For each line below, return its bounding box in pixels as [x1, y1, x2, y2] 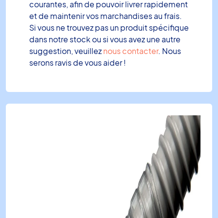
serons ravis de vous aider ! [29, 57, 126, 68]
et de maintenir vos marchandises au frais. [29, 10, 182, 21]
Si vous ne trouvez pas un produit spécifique [29, 22, 189, 33]
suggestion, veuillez [29, 45, 103, 56]
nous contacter [103, 45, 158, 56]
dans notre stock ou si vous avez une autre [29, 34, 181, 44]
